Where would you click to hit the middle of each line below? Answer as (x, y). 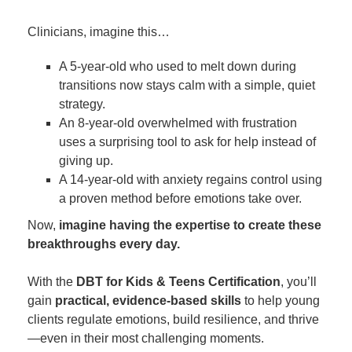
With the (52, 282)
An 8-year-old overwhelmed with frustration (178, 123)
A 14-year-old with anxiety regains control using (191, 180)
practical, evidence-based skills (148, 301)
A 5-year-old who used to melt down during (178, 66)
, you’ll (299, 282)
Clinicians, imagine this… (99, 32)
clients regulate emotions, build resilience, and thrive (173, 319)
